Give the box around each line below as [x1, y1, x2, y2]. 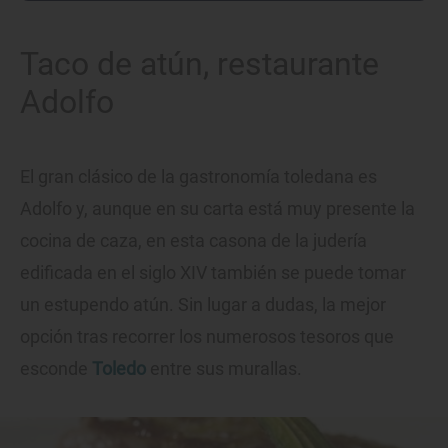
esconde [20, 358, 92, 380]
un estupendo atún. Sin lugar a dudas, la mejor [20, 294, 386, 316]
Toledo [92, 358, 146, 380]
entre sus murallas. [150, 358, 302, 380]
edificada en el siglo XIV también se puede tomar [20, 262, 406, 284]
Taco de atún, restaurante [20, 45, 379, 84]
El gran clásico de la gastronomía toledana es [20, 166, 377, 188]
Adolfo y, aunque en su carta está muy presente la [20, 198, 415, 220]
